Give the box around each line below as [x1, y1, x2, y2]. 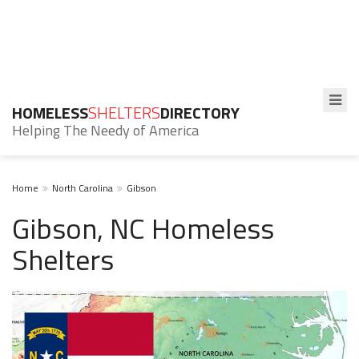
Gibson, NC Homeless [12, 206, 274, 250]
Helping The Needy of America [12, 119, 199, 141]
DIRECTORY [160, 100, 240, 125]
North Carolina [52, 180, 113, 196]
